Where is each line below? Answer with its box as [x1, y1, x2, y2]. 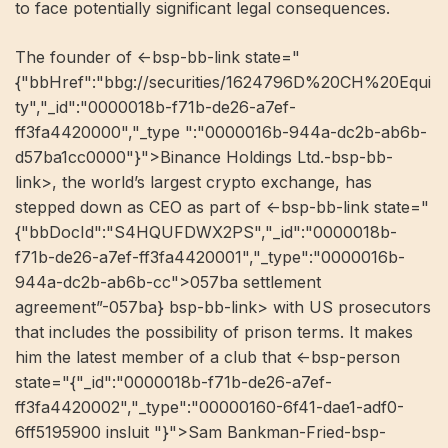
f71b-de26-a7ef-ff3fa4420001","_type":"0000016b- [15, 247, 405, 267]
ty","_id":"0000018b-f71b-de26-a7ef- [15, 97, 296, 117]
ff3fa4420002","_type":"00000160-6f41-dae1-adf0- [15, 397, 404, 417]
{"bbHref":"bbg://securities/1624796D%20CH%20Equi [15, 72, 431, 92]
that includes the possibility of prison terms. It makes [15, 322, 413, 342]
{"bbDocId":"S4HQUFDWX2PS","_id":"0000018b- [15, 222, 397, 242]
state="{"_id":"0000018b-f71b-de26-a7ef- [15, 372, 332, 392]
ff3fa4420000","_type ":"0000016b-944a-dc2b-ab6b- [15, 122, 427, 142]
